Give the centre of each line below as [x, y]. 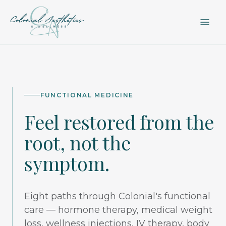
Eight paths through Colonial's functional [117, 196]
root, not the [77, 142]
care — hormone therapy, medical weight [118, 210]
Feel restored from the [119, 122]
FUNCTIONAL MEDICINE [87, 95]
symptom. [67, 163]
